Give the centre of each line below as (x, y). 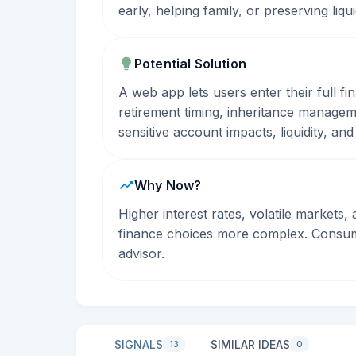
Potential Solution (190, 64)
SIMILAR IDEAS (250, 344)
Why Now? (168, 185)
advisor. (141, 253)
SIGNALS (139, 344)
